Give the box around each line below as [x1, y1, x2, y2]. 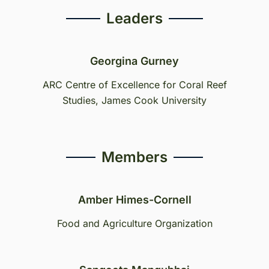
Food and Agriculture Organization [56, 217, 213, 229]
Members [101, 148, 168, 166]
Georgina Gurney [90, 55, 179, 67]
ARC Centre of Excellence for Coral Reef [42, 79, 227, 91]
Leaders [106, 10, 163, 27]
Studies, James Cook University [62, 94, 207, 106]
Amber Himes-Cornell [77, 193, 192, 206]
